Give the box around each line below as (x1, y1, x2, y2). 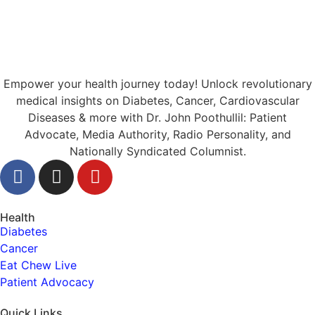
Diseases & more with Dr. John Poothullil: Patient (28, 110, 287, 124)
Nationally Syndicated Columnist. (69, 143, 246, 158)
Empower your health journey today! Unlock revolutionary (3, 76, 312, 91)
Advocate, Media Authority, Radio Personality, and (24, 127, 291, 141)
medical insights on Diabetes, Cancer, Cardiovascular (15, 93, 300, 108)
